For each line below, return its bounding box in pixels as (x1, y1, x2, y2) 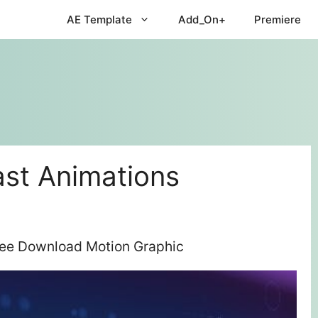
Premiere (254, 13, 301, 26)
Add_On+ (178, 13, 226, 26)
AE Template (67, 13, 132, 26)
